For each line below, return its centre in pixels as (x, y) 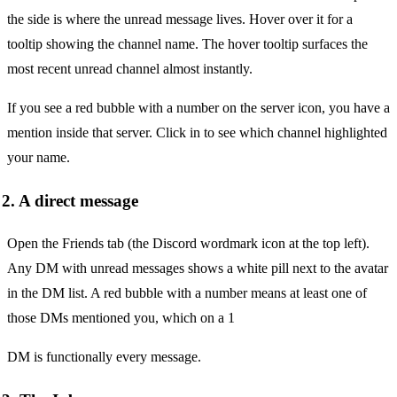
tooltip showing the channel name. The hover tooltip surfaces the (187, 44)
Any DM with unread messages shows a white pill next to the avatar (198, 269)
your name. (39, 158)
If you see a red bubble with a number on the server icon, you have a (198, 108)
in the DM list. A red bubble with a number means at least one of (187, 293)
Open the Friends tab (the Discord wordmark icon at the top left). (188, 244)
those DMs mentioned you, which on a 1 (121, 318)
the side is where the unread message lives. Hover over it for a (180, 19)
